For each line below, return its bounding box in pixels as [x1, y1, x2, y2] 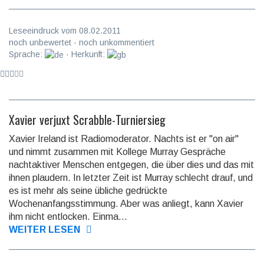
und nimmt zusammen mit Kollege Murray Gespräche [9, 147, 226, 157]
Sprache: [9, 49, 45, 60]
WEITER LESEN [9, 225, 80, 235]
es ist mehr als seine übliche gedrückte [9, 186, 167, 196]
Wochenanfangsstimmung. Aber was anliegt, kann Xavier [9, 199, 243, 209]
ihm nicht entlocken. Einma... [9, 212, 127, 222]
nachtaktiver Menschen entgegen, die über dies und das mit [9, 160, 254, 170]
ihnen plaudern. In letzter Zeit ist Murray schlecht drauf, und [9, 173, 253, 183]
